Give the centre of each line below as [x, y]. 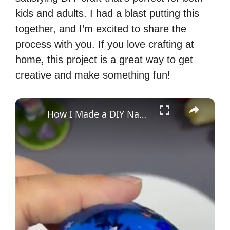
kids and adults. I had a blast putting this [107, 14]
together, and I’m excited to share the [101, 29]
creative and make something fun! [93, 75]
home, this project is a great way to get [104, 60]
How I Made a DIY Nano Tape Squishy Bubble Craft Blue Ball [143, 114]
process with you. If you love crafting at [105, 44]
